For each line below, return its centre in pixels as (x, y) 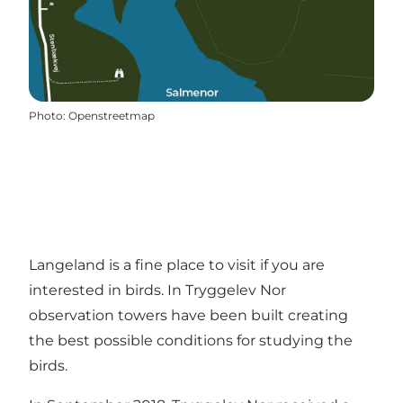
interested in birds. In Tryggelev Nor (157, 291)
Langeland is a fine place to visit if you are (177, 265)
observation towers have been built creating (188, 316)
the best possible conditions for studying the (191, 341)
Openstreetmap (112, 116)
